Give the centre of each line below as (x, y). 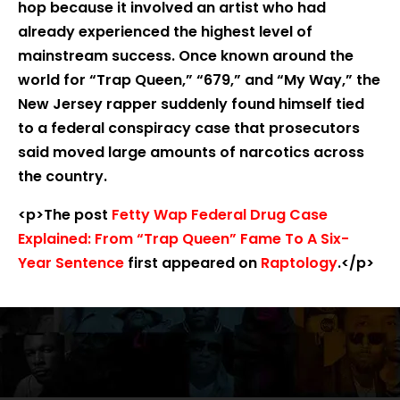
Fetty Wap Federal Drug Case (220, 215)
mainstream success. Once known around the (186, 56)
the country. (62, 176)
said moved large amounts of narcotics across (191, 152)
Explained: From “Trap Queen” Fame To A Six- (183, 239)
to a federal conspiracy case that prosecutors (189, 128)
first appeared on (192, 263)
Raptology (299, 263)
